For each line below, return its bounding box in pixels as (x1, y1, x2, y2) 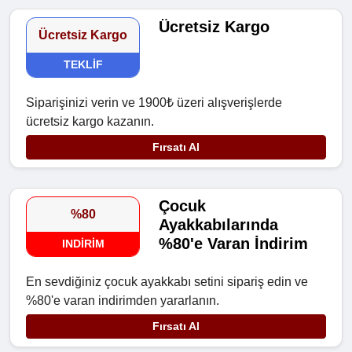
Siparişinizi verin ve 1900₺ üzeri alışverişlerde (26, 96, 282, 110)
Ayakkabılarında (159, 216, 279, 234)
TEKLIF (63, 58, 103, 71)
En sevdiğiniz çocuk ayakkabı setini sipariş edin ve (26, 275, 308, 289)
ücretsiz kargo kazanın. (26, 115, 154, 129)
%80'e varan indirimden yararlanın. (26, 294, 219, 308)
